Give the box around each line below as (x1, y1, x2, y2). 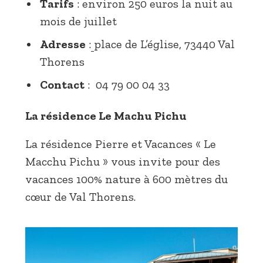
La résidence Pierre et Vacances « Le (25, 136, 216, 151)
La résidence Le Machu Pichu (25, 108, 187, 123)
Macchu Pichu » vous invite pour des (25, 154, 220, 168)
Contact (40, 77, 85, 92)
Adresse (40, 36, 86, 51)
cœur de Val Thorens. (25, 189, 136, 204)
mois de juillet (40, 14, 117, 28)
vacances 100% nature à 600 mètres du (25, 171, 228, 186)
